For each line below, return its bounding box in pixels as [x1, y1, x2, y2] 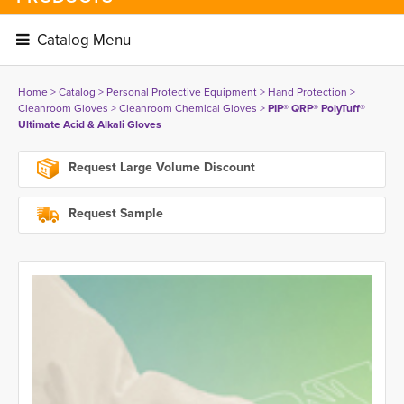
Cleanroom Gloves [18, 100, 108, 115]
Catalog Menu [32, 29, 131, 50]
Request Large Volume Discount [65, 158, 255, 177]
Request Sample [65, 204, 163, 222]
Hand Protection [268, 84, 347, 99]
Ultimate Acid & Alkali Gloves [18, 116, 161, 132]
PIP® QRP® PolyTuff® [268, 100, 365, 115]
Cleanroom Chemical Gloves [119, 100, 257, 115]
